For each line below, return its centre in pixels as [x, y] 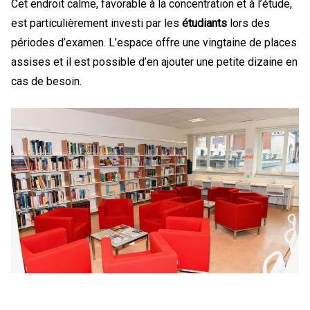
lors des [248, 23]
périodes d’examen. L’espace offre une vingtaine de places [154, 43]
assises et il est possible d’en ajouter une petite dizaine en [154, 62]
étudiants [204, 23]
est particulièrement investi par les [97, 23]
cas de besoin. [46, 81]
